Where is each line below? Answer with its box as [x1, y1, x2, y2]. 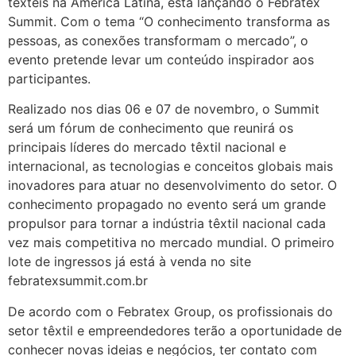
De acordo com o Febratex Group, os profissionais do [8, 303, 333, 319]
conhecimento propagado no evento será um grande [8, 196, 326, 213]
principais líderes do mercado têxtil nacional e [8, 139, 286, 156]
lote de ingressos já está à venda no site [8, 253, 251, 270]
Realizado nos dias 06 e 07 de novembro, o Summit [8, 101, 319, 118]
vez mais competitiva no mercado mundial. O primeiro [8, 234, 335, 251]
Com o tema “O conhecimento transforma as [60, 14, 330, 30]
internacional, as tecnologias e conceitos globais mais [8, 158, 333, 175]
